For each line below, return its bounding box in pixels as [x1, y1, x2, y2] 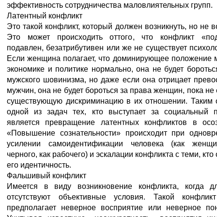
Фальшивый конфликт [7, 171, 86, 180]
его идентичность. [7, 161, 71, 169]
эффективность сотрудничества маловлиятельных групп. [7, 1, 213, 9]
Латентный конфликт [7, 12, 82, 20]
